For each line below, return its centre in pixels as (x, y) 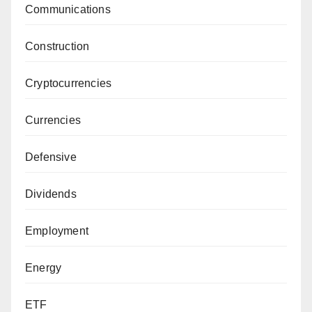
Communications (68, 10)
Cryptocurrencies (69, 84)
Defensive (51, 157)
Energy (44, 268)
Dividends (51, 194)
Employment (57, 231)
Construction (57, 47)
